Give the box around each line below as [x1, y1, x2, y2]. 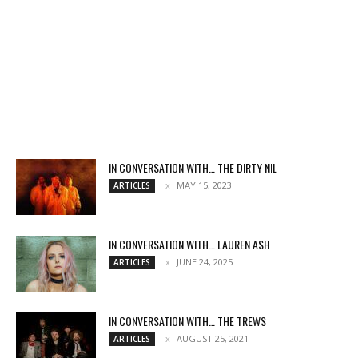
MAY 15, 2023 [177, 178, 232, 191]
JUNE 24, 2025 [177, 255, 233, 268]
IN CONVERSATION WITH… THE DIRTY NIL [109, 158, 277, 176]
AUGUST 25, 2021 [177, 332, 249, 344]
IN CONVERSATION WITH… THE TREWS [109, 312, 266, 329]
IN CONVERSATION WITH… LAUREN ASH [109, 235, 270, 253]
